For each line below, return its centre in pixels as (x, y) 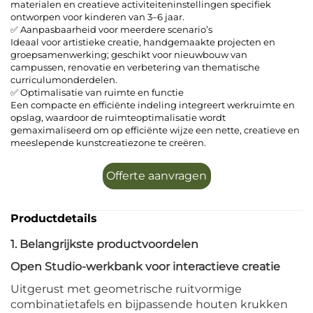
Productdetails (54, 218)
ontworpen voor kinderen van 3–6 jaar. (97, 16)
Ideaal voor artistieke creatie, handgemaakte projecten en (143, 42)
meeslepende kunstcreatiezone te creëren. (108, 142)
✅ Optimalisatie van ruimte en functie (97, 92)
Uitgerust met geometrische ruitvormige (126, 289)
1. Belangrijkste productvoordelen (104, 244)
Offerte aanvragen (156, 175)
